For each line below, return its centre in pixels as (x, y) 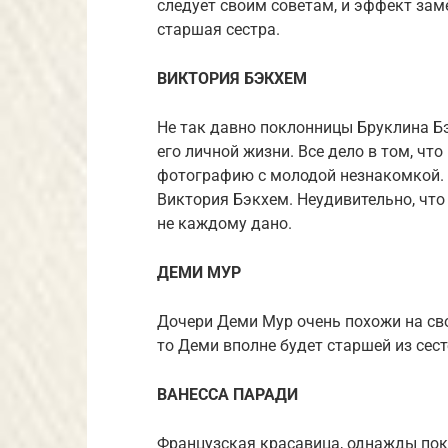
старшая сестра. (218, 29)
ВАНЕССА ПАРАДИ (227, 394)
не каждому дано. (224, 223)
